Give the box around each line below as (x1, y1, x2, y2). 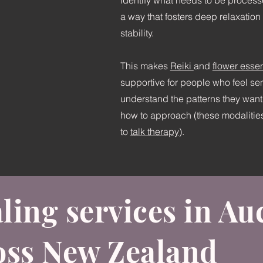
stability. (120, 27, 154, 39)
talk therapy (130, 126, 179, 137)
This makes (120, 60, 170, 72)
